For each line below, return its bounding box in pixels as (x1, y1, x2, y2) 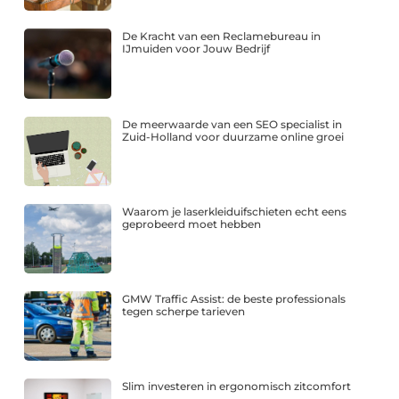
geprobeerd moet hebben (122, 216, 262, 231)
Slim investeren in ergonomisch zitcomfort (122, 379, 352, 394)
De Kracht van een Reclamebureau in (122, 29, 322, 44)
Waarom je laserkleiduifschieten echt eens (122, 204, 347, 218)
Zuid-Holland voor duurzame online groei (122, 129, 345, 143)
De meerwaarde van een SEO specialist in (122, 117, 343, 131)
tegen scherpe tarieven (122, 304, 246, 318)
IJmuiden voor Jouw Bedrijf (122, 42, 271, 56)
